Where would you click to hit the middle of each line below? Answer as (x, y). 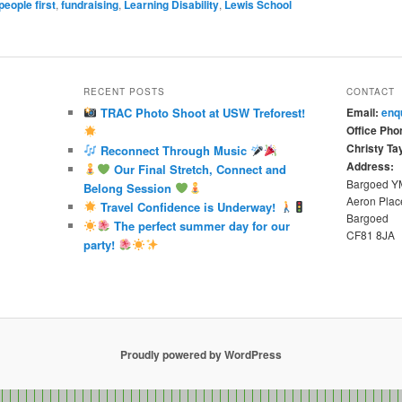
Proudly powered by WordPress (201, 354)
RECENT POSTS (124, 91)
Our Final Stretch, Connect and (198, 169)
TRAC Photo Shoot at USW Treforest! (201, 112)
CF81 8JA (370, 234)
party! (100, 244)
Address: (370, 166)
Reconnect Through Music (173, 150)
